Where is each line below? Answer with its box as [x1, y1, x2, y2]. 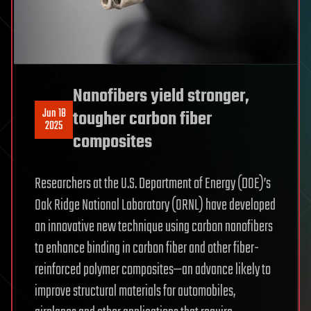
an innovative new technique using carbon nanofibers [35, 215, 273, 239]
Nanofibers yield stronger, [73, 83, 249, 111]
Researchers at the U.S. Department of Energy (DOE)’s [35, 172, 271, 196]
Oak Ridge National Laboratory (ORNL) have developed [35, 194, 276, 218]
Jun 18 [42, 104, 66, 123]
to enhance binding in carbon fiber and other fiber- [35, 237, 259, 261]
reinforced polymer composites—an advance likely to [35, 258, 271, 283]
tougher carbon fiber [73, 106, 212, 134]
